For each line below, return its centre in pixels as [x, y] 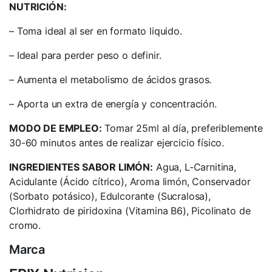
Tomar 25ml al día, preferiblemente [182, 128]
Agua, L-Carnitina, [195, 167]
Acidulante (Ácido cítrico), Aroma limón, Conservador [130, 182]
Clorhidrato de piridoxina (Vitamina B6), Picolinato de [130, 211]
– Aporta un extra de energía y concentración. [113, 104]
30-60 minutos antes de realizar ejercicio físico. [117, 143]
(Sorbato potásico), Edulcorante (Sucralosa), [110, 196]
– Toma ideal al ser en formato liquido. [96, 31]
